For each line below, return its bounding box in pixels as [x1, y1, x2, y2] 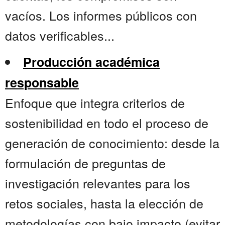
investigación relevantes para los [5, 174, 190, 192]
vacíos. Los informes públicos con [5, 6, 197, 25]
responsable [5, 73, 79, 92]
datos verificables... [5, 26, 115, 45]
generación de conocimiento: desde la [5, 134, 219, 152]
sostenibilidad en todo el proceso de [5, 114, 208, 132]
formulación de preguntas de [5, 154, 166, 172]
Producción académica [23, 53, 160, 71]
